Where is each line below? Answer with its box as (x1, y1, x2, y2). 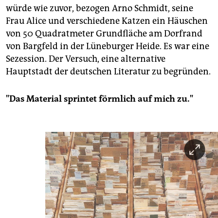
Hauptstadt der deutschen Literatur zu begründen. (6, 66, 211, 77)
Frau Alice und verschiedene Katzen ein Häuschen (6, 15, 208, 26)
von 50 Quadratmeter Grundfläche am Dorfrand (6, 28, 202, 39)
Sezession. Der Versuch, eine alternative (6, 53, 165, 64)
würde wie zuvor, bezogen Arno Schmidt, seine (6, 2, 193, 14)
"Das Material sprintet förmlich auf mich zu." (6, 93, 193, 104)
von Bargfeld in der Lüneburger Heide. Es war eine (6, 40, 209, 52)
